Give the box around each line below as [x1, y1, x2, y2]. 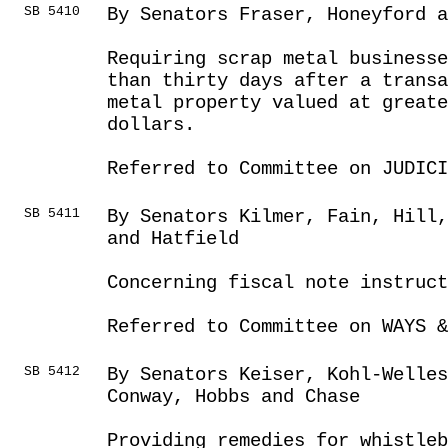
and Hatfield [107, 228, 239, 250]
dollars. [107, 114, 195, 136]
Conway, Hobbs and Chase [107, 386, 360, 408]
